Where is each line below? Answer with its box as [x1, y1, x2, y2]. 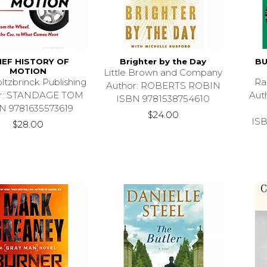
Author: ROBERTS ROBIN [105, 80, 221, 92]
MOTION [9, 66, 46, 76]
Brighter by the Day [120, 57, 207, 67]
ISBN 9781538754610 [116, 93, 210, 105]
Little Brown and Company [104, 67, 223, 79]
